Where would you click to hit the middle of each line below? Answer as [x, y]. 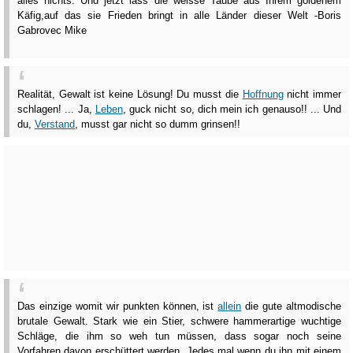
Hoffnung [263, 95]
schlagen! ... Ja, [56, 110]
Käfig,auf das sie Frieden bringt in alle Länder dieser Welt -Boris [179, 15]
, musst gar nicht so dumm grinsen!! [158, 124]
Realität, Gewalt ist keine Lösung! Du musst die [130, 95]
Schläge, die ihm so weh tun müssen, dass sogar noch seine [179, 336]
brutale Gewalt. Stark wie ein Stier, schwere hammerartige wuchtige [179, 321]
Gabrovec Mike [52, 30]
